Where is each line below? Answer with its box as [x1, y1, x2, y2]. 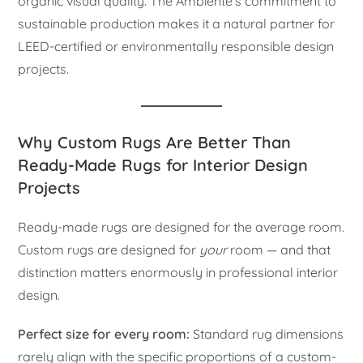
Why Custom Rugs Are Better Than [18, 131, 292, 152]
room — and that [227, 241, 331, 258]
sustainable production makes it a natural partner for [18, 15, 335, 32]
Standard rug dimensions [190, 325, 344, 342]
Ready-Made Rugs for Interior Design [18, 154, 309, 175]
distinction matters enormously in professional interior [18, 263, 339, 280]
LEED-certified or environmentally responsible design [18, 37, 335, 54]
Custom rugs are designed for [18, 241, 200, 258]
